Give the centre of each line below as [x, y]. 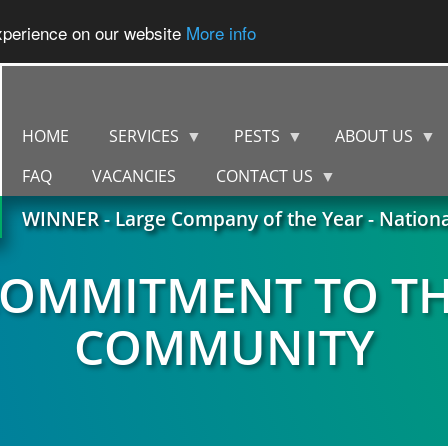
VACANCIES [134, 176]
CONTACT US [264, 176]
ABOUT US [374, 136]
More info [221, 32]
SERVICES [144, 136]
